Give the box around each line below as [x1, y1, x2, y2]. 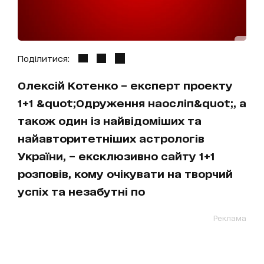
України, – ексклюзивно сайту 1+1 [18, 148, 215, 162]
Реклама [213, 213, 246, 222]
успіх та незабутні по [18, 184, 145, 197]
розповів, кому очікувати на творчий [18, 166, 233, 180]
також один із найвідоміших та [18, 113, 202, 127]
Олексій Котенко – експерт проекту [18, 78, 233, 91]
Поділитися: [18, 52, 70, 63]
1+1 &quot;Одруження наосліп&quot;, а [18, 95, 246, 109]
